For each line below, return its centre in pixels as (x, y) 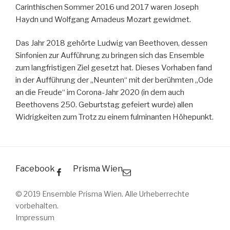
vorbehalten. (37, 206)
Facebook (35, 169)
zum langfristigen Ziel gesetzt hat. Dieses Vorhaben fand (114, 68)
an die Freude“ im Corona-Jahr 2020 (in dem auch (100, 92)
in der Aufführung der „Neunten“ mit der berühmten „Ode (114, 80)
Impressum (35, 217)
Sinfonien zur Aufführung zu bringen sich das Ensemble (110, 55)
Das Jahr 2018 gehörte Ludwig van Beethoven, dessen (111, 43)
